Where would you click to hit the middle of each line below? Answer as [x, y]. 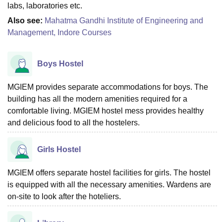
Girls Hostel [59, 149]
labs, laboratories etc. [45, 5]
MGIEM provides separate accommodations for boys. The [108, 87]
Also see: [26, 20]
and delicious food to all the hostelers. [75, 122]
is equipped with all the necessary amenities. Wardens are [109, 184]
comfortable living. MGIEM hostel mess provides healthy [106, 111]
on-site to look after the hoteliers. [64, 196]
